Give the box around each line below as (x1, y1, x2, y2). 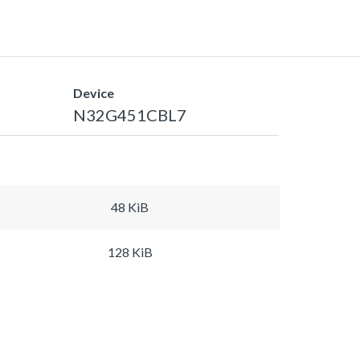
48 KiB (111, 198, 149, 215)
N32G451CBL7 (72, 104, 186, 125)
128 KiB (107, 243, 153, 260)
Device (72, 84, 114, 100)
